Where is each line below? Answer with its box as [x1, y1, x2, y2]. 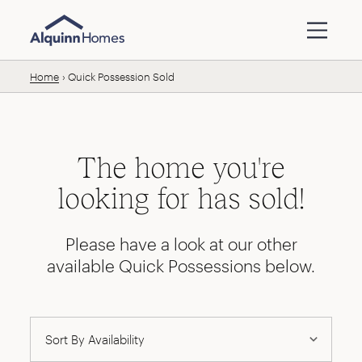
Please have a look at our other [65, 234, 297, 255]
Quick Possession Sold [67, 69, 175, 83]
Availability [87, 331, 145, 347]
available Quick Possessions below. [47, 256, 315, 276]
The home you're [77, 150, 285, 184]
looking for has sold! [57, 181, 305, 215]
